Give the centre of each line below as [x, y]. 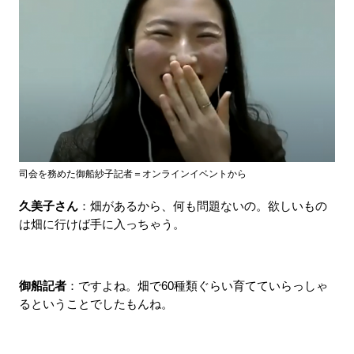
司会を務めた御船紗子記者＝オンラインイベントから [132, 173]
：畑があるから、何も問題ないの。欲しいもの [202, 206]
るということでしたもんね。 [96, 304]
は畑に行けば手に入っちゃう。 [102, 224]
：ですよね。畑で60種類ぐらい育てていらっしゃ [197, 286]
